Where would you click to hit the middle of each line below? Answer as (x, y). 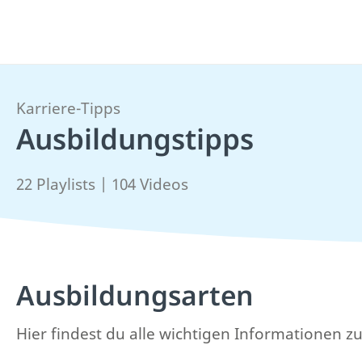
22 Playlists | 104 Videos (102, 184)
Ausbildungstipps (135, 139)
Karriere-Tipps (68, 108)
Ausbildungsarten (135, 295)
